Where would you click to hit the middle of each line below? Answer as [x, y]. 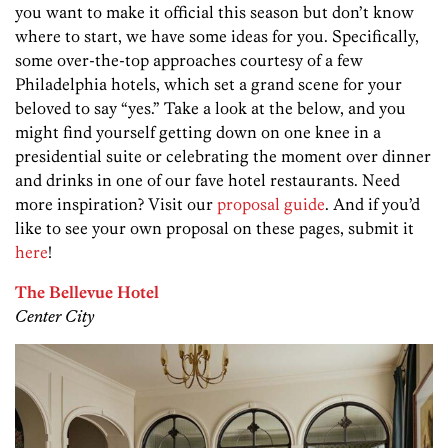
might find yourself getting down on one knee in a [198, 132]
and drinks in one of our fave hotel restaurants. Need [207, 180]
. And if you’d [372, 204]
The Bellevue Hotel [87, 292]
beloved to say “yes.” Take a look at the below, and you [210, 108]
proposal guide [271, 204]
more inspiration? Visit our [116, 204]
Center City [54, 316]
